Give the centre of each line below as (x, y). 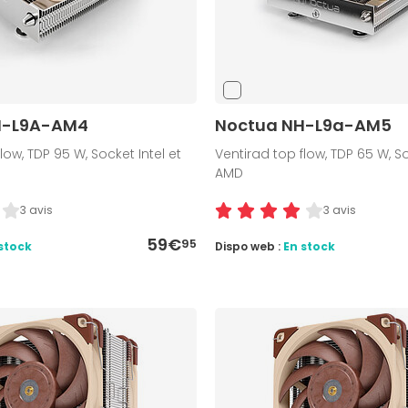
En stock (309, 247)
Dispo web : (249, 247)
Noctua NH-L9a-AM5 (303, 126)
